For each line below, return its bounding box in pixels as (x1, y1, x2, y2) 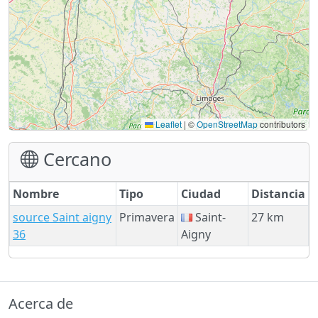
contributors (258, 117, 305, 130)
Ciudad (181, 185, 221, 202)
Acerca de (9, 293, 73, 313)
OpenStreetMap (197, 117, 258, 130)
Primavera (119, 209, 175, 225)
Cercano (38, 146, 111, 171)
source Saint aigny (13, 209, 111, 225)
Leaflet (153, 117, 182, 130)
